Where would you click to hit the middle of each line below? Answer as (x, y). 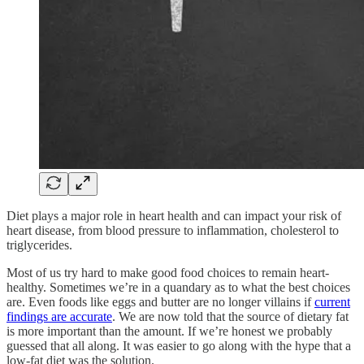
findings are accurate (59, 316)
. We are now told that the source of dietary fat (230, 316)
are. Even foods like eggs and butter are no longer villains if (160, 301)
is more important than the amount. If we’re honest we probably (169, 331)
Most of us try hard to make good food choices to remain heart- (168, 272)
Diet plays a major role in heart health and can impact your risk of (174, 215)
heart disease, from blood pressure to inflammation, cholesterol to (173, 230)
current (332, 301)
